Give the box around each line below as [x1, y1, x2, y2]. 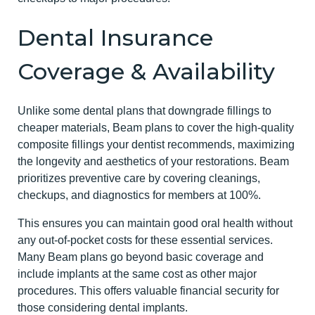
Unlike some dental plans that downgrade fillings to [18, 105, 271, 117]
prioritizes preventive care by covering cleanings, [18, 172, 260, 185]
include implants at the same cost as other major [18, 268, 257, 281]
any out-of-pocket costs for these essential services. [18, 234, 273, 247]
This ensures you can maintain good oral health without [18, 217, 292, 230]
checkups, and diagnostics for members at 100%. [18, 189, 261, 202]
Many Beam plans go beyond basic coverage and [18, 251, 264, 264]
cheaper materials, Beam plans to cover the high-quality [18, 122, 294, 134]
